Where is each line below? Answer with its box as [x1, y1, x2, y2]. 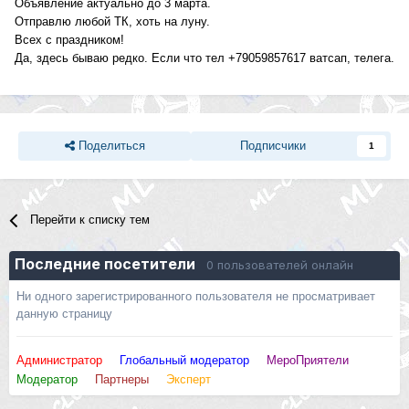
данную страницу [16, 307, 112, 321]
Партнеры [95, 372, 149, 386]
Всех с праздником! [15, 33, 124, 47]
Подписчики [239, 139, 306, 153]
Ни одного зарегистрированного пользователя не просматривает [16, 289, 375, 304]
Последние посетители [15, 255, 206, 274]
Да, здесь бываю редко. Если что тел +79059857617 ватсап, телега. [15, 51, 394, 66]
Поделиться [74, 139, 145, 153]
